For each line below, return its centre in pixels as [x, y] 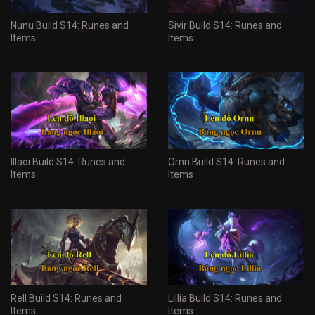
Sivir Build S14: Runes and [225, 25]
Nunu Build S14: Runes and [70, 25]
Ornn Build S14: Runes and [226, 161]
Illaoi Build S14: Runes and [68, 161]
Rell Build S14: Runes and [66, 298]
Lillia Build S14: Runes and [225, 298]
